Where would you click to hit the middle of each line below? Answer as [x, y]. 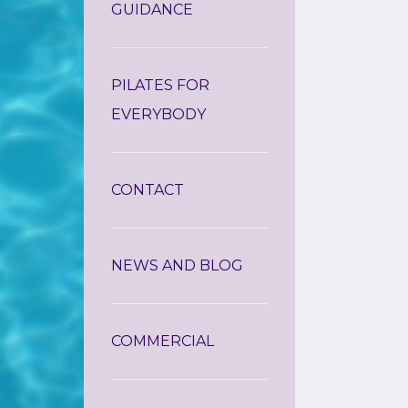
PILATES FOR [160, 85]
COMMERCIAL [163, 341]
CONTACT [148, 189]
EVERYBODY [158, 114]
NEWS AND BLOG [177, 265]
